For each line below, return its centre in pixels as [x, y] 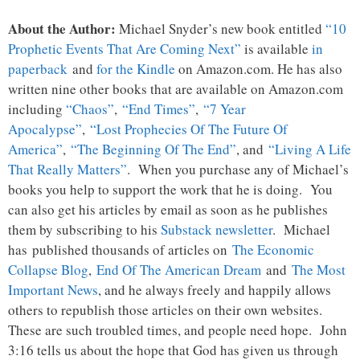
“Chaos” [90, 109]
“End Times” [159, 109]
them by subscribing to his [84, 230]
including [37, 109]
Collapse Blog [48, 270]
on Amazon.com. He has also [259, 69]
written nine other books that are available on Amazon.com [176, 89]
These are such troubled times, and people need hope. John [178, 330]
